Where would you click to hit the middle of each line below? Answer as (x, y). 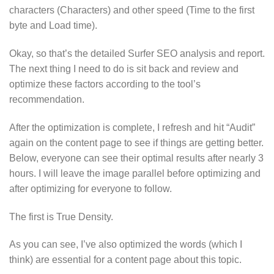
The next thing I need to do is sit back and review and (124, 69)
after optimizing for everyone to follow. (91, 188)
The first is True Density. (61, 217)
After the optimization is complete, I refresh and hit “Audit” (132, 127)
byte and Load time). (53, 26)
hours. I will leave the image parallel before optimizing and (135, 173)
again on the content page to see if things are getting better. (136, 143)
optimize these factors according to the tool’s (105, 84)
